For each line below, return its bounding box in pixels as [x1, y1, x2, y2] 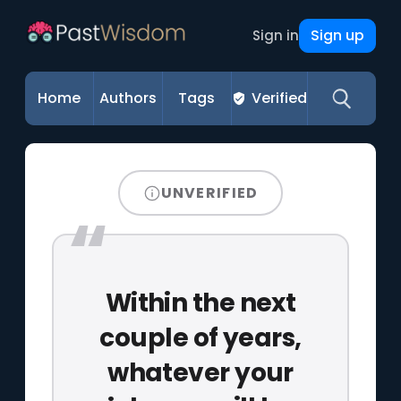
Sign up [310, 25, 364, 46]
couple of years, [99, 320, 302, 355]
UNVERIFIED [160, 182, 259, 203]
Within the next [105, 285, 296, 320]
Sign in [252, 26, 299, 45]
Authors [99, 88, 158, 108]
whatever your [107, 354, 294, 390]
